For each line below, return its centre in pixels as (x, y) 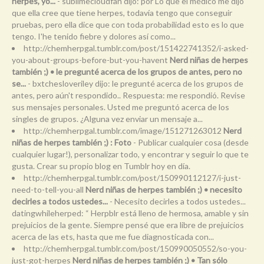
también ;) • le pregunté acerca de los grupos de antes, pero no (127, 71)
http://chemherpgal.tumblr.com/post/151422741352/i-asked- (136, 48)
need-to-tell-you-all (49, 189)
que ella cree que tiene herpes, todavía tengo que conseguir (122, 12)
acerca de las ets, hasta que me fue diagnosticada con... (113, 236)
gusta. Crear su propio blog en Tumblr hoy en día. (101, 166)
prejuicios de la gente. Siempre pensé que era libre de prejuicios (128, 225)
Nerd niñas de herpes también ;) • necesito (164, 189)
